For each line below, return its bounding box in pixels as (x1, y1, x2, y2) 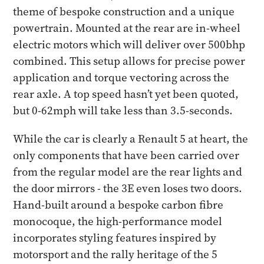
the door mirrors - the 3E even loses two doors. (13, 181, 243, 196)
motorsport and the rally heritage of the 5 (13, 247, 218, 262)
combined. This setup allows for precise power (13, 54, 246, 68)
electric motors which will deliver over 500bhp (13, 37, 246, 52)
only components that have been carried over (13, 148, 240, 163)
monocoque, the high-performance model (13, 214, 223, 229)
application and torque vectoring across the (13, 70, 230, 85)
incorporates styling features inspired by (13, 230, 217, 245)
